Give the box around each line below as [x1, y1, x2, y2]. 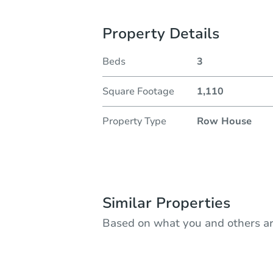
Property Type [102, 114, 166, 128]
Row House [196, 114, 252, 128]
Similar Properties [102, 193, 230, 213]
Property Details [102, 23, 219, 43]
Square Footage [102, 84, 174, 98]
